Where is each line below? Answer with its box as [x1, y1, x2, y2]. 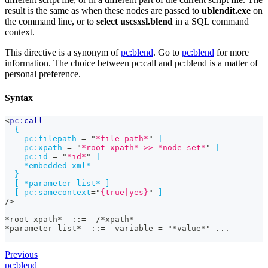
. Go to [153, 47, 182, 58]
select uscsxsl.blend [96, 16, 173, 27]
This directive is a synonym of [5, 47, 121, 58]
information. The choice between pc [5, 58, 141, 69]
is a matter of [207, 58, 258, 69]
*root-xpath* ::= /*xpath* [5, 214, 134, 224]
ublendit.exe [202, 5, 251, 16]
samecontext [38, 187, 91, 197]
